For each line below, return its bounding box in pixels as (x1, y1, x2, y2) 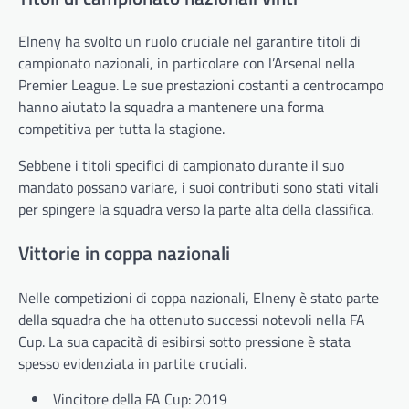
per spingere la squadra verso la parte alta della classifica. (18, 198, 373, 221)
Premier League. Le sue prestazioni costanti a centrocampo (18, 74, 383, 97)
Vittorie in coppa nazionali (18, 238, 230, 268)
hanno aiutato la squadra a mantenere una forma (18, 96, 324, 119)
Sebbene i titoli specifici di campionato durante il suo (18, 154, 344, 177)
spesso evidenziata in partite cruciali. (18, 352, 246, 375)
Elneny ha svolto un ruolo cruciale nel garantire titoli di (18, 30, 361, 53)
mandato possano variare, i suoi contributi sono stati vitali (18, 176, 379, 199)
